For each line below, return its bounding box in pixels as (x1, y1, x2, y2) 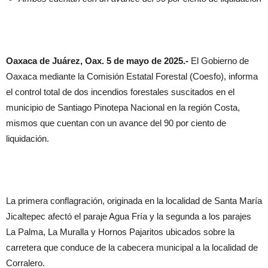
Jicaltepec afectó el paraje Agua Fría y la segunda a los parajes (6, 211, 251, 221)
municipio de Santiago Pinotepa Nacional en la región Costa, (6, 102, 240, 112)
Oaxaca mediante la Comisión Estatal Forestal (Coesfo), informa (6, 71, 258, 81)
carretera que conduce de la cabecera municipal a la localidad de (6, 242, 258, 252)
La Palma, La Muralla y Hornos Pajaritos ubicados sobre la (6, 227, 234, 237)
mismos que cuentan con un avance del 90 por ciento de (6, 118, 226, 128)
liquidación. (6, 133, 49, 144)
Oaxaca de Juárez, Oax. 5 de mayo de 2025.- (6, 56, 191, 66)
